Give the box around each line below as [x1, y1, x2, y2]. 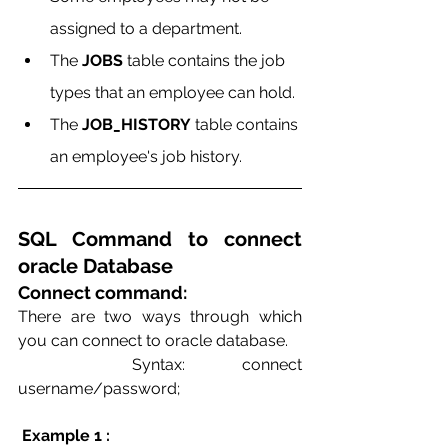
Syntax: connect [18, 354, 132, 374]
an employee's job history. [50, 146, 250, 166]
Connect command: [18, 281, 187, 303]
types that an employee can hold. [50, 82, 295, 102]
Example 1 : [22, 425, 110, 445]
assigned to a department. [50, 18, 242, 38]
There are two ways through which [18, 306, 302, 326]
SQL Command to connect [18, 226, 302, 251]
